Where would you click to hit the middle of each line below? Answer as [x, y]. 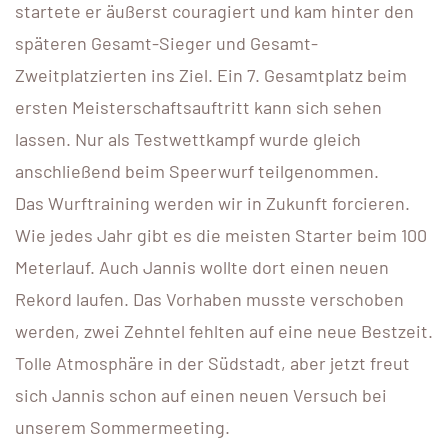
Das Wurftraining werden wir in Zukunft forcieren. [212, 203]
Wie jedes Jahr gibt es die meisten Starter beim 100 [221, 235]
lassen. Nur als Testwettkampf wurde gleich [188, 139]
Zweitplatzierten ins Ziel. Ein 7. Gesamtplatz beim [211, 75]
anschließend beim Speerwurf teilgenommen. [197, 171]
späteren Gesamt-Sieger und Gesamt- [166, 43]
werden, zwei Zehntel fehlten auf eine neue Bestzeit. [224, 331]
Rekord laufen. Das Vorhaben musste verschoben [209, 299]
